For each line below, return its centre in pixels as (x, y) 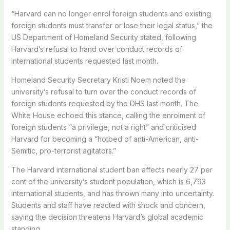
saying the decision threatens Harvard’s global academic (107, 217)
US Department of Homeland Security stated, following (103, 37)
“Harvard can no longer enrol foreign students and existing (111, 13)
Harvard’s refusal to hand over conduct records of (97, 49)
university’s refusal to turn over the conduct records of (103, 91)
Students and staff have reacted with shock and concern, (108, 205)
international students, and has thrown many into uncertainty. (112, 193)
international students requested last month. (84, 61)
